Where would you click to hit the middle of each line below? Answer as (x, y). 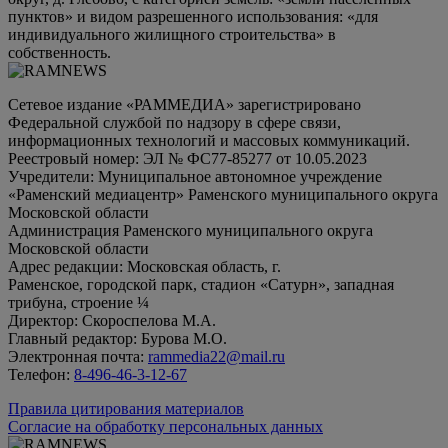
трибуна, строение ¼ (78, 302)
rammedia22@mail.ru (216, 356)
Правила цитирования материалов (126, 408)
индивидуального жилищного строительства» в (172, 34)
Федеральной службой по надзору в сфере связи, (174, 122)
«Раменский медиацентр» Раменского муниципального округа (223, 194)
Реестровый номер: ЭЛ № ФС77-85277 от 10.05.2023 (187, 158)
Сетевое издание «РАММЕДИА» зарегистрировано (184, 104)
